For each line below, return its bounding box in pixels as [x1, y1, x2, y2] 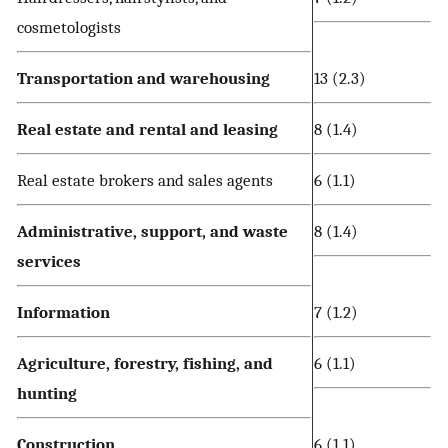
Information [17, 302, 110, 323]
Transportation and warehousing [17, 68, 270, 89]
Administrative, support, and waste [17, 221, 288, 242]
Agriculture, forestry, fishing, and [17, 353, 273, 374]
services [17, 251, 81, 272]
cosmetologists [17, 17, 121, 38]
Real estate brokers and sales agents [17, 170, 273, 191]
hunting [17, 383, 77, 404]
